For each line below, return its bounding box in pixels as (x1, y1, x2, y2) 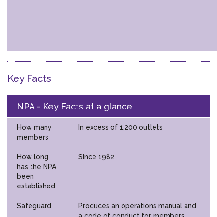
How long (17, 153, 48, 161)
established (17, 182, 55, 190)
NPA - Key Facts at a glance (17, 101, 132, 111)
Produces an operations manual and (78, 201, 196, 210)
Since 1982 (78, 153, 114, 161)
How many (17, 123, 52, 131)
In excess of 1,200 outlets (78, 123, 163, 131)
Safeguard (17, 201, 51, 210)
